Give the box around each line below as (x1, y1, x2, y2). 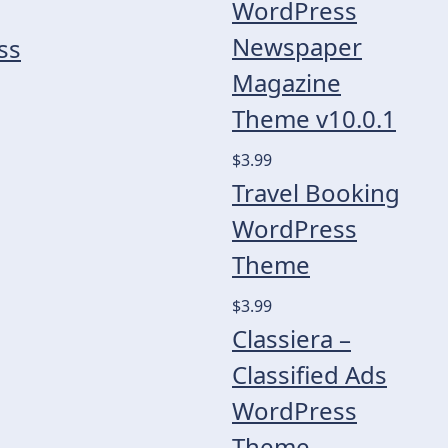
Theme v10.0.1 (232, 102, 396, 135)
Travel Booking (232, 176, 400, 209)
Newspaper (232, 30, 362, 63)
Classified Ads (232, 358, 387, 391)
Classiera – (232, 322, 351, 355)
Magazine (232, 66, 341, 99)
